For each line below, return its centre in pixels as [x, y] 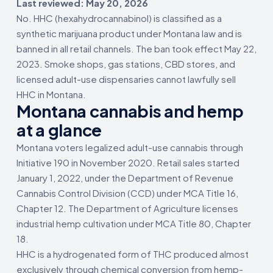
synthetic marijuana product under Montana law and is [129, 33]
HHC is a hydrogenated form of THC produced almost [133, 253]
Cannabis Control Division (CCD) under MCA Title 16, [127, 193]
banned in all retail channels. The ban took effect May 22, [136, 48]
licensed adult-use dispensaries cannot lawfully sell [126, 79]
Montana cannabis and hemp [130, 111]
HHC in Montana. [51, 94]
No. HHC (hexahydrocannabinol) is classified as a [119, 18]
